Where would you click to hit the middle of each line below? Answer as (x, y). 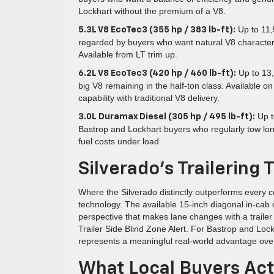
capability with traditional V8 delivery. (149, 98)
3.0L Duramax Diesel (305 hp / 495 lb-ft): (167, 117)
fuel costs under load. (120, 141)
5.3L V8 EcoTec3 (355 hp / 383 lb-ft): (157, 30)
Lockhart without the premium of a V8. (152, 11)
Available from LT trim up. (128, 54)
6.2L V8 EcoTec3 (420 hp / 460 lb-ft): (157, 73)
